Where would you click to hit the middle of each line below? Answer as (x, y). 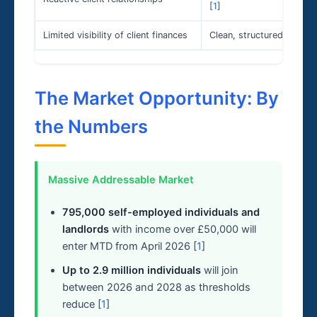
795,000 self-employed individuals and (161, 212)
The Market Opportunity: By (157, 98)
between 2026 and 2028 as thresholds (156, 287)
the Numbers (92, 127)
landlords (85, 229)
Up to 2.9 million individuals (131, 270)
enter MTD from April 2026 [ (129, 246)
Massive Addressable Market (121, 180)
